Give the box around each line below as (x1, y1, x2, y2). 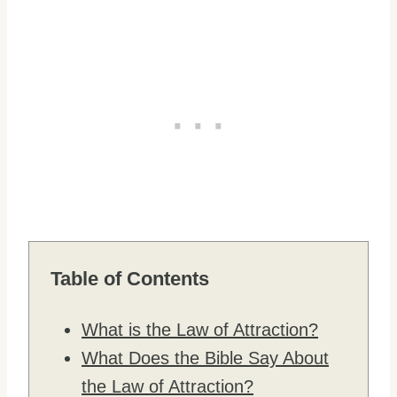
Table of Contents (51, 268, 209, 290)
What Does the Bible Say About (82, 348, 329, 368)
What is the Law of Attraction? (82, 320, 318, 339)
